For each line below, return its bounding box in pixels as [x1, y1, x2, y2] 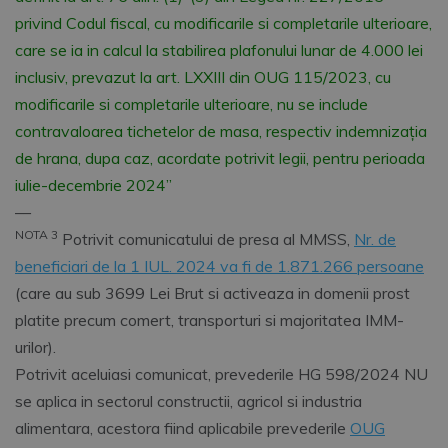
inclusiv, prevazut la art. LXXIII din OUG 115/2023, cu [15, 67, 391, 88]
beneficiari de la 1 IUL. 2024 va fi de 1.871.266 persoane [15, 256, 424, 277]
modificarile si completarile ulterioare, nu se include [15, 94, 368, 115]
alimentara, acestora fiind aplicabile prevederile [15, 418, 350, 439]
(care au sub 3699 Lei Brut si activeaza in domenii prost [15, 283, 410, 304]
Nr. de [354, 229, 396, 250]
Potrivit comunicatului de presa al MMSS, [58, 229, 354, 250]
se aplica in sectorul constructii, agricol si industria [15, 391, 362, 412]
